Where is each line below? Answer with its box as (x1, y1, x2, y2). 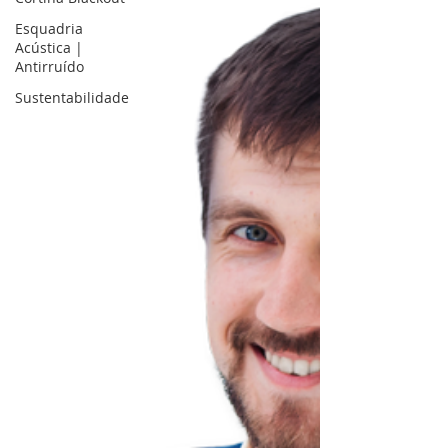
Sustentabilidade (15, 88, 129, 107)
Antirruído (15, 57, 84, 76)
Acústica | (15, 38, 83, 57)
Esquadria (15, 19, 83, 38)
